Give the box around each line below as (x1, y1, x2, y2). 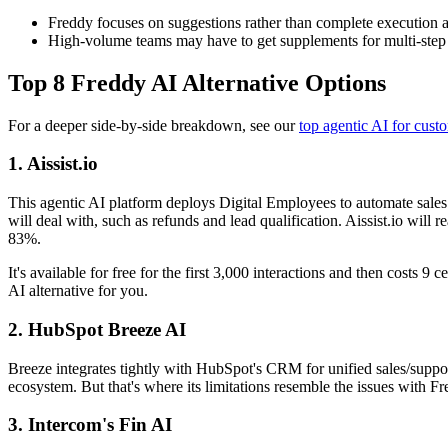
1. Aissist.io (8, 153, 98, 175)
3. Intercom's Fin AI (8, 414, 172, 436)
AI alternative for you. (8, 282, 148, 300)
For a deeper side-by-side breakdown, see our (8, 116, 299, 134)
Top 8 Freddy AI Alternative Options (8, 69, 386, 96)
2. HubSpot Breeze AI (8, 318, 186, 340)
